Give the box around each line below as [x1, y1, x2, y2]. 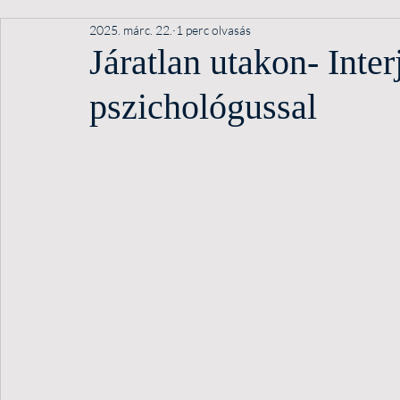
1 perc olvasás [176, 21, 251, 37]
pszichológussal [89, 87, 317, 127]
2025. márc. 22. [89, 21, 172, 37]
